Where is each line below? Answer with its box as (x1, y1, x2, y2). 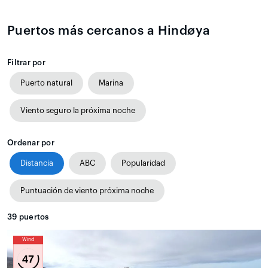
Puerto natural (20, 78, 72, 87)
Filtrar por (7, 58, 45, 66)
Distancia (20, 159, 53, 167)
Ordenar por (7, 138, 54, 147)
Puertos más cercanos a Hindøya (7, 24, 211, 37)
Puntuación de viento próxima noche (20, 186, 154, 194)
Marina (99, 78, 123, 87)
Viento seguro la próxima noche (20, 106, 135, 114)
